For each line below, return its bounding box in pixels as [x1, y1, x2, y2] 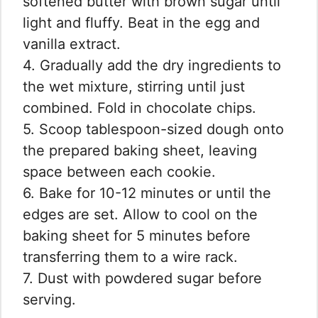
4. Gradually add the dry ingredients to [23, 56, 281, 74]
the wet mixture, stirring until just [23, 77, 245, 95]
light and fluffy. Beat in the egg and [23, 13, 260, 31]
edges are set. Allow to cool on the [23, 205, 258, 223]
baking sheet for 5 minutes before [23, 226, 251, 244]
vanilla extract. [23, 35, 121, 53]
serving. [23, 290, 76, 308]
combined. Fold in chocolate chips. [23, 99, 256, 116]
